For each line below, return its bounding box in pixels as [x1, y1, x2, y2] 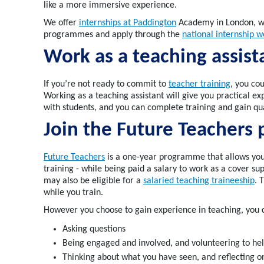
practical [216, 91, 252, 101]
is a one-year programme [105, 153, 207, 163]
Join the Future [44, 120, 178, 141]
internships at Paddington [79, 18, 176, 28]
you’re [51, 80, 75, 90]
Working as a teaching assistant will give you [44, 91, 216, 101]
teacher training [169, 80, 230, 90]
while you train [44, 188, 101, 198]
